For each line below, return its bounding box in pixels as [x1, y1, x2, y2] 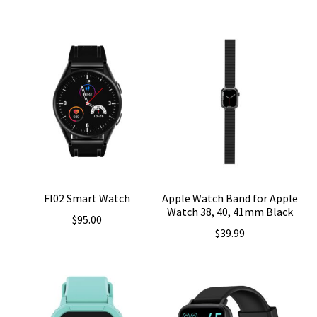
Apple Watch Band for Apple [161, 190, 298, 205]
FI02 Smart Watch [44, 190, 131, 205]
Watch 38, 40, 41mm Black [166, 204, 293, 219]
